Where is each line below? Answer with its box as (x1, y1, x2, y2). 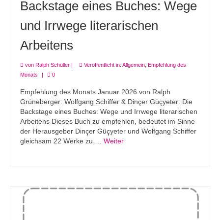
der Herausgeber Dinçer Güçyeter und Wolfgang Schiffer (20, 127, 196, 136)
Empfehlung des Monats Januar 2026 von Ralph (20, 88, 170, 96)
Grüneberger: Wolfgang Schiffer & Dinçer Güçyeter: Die (20, 98, 192, 106)
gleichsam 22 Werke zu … (20, 137, 104, 145)
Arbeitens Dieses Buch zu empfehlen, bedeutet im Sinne (20, 117, 195, 126)
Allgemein (122, 62, 145, 68)
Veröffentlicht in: (82, 62, 122, 68)
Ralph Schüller (35, 62, 70, 68)
